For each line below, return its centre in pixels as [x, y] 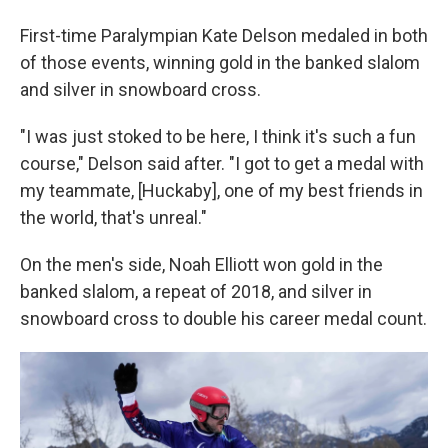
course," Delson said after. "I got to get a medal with [222, 163]
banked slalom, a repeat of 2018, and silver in [196, 291]
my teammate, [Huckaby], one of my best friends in [221, 190]
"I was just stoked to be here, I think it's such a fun [218, 136]
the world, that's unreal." [113, 217]
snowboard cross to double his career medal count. [223, 318]
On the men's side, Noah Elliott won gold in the [201, 264]
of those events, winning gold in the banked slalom [220, 62]
